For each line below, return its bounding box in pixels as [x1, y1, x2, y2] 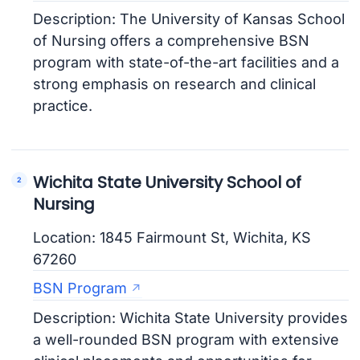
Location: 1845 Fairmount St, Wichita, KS [33, 228, 312, 246]
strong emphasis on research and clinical [33, 75, 317, 92]
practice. [33, 96, 93, 114]
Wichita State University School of [33, 170, 302, 194]
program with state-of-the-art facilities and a [33, 53, 340, 71]
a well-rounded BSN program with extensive [33, 330, 340, 348]
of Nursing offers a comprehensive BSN [33, 31, 310, 49]
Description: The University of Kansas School [33, 10, 346, 27]
